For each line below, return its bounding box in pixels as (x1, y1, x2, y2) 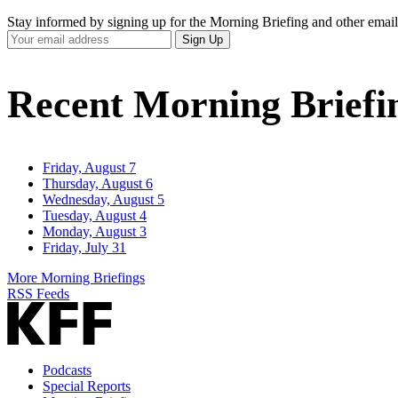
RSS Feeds (7, 286, 69, 302)
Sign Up (182, 33, 223, 47)
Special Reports (43, 378, 131, 394)
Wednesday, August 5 (43, 192, 164, 208)
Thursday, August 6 (43, 176, 153, 192)
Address (6, 61, 52, 77)
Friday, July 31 (43, 240, 126, 256)
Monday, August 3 (43, 224, 147, 240)
